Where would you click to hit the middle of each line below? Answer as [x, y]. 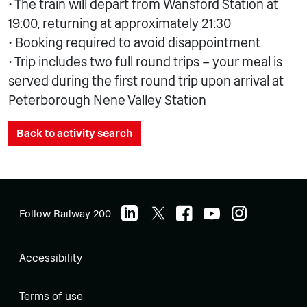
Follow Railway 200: [67, 213]
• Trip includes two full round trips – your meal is [145, 62]
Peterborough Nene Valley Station [107, 100]
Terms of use [51, 296]
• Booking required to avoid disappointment [134, 42]
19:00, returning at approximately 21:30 [120, 23]
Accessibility [51, 258]
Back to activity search [75, 133]
